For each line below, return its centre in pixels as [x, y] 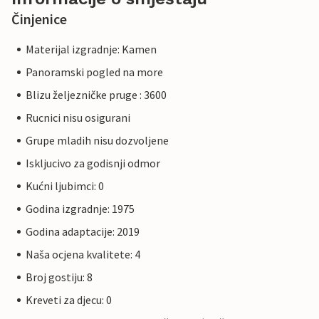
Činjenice [39, 19]
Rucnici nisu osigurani [78, 118]
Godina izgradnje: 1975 [80, 209]
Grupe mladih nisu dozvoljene [97, 141]
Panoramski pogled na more [94, 72]
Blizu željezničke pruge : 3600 [96, 95]
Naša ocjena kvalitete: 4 [83, 255]
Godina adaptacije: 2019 [83, 232]
